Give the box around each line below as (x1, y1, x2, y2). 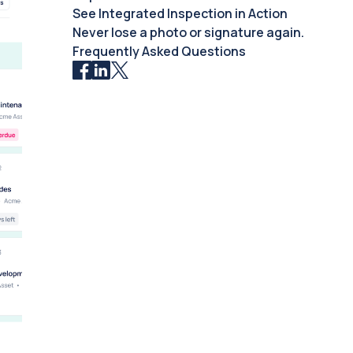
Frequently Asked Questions (72, 43, 246, 60)
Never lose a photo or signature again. (72, 24, 304, 41)
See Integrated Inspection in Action (72, 5, 288, 22)
